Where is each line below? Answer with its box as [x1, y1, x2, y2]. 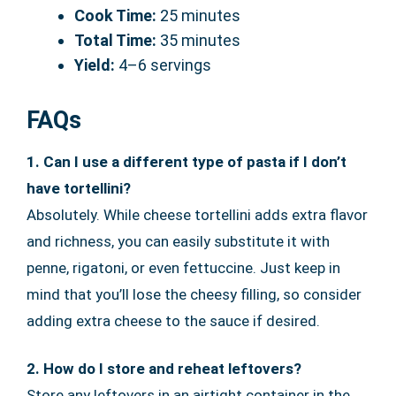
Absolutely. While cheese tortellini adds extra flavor [27, 205, 368, 224]
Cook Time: [74, 5, 156, 25]
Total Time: [74, 30, 156, 49]
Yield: [74, 55, 115, 74]
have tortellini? [27, 179, 131, 197]
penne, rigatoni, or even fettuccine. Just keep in [27, 258, 340, 277]
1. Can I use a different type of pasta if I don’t [27, 152, 346, 171]
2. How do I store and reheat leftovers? [27, 359, 301, 377]
